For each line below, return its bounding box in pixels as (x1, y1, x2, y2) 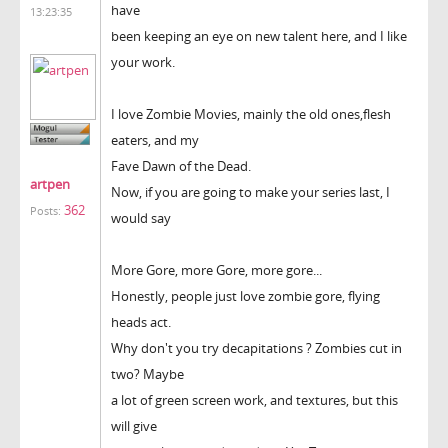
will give (111, 416, 157, 435)
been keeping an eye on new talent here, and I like (111, 26, 407, 45)
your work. (111, 52, 175, 71)
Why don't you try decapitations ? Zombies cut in (111, 338, 402, 357)
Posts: (30, 204, 61, 219)
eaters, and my (111, 130, 199, 149)
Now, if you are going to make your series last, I (111, 182, 390, 201)
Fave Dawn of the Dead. (111, 156, 251, 175)
